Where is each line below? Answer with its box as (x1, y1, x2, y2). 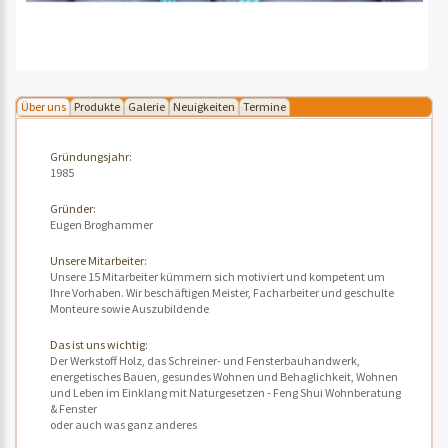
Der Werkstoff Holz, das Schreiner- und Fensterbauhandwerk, (49, 353, 360, 369)
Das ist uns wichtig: (49, 337, 148, 353)
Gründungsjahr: (49, 149, 132, 165)
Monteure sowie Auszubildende (49, 301, 209, 317)
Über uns (21, 99, 66, 115)
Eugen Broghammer (49, 217, 153, 233)
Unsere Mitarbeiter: (49, 253, 147, 269)
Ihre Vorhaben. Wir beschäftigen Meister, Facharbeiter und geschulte (49, 285, 394, 301)
